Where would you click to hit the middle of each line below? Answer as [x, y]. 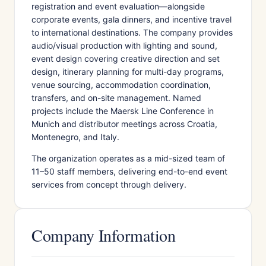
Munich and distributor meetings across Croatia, [124, 124]
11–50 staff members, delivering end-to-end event [129, 171]
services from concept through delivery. [109, 184]
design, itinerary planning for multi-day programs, [128, 72]
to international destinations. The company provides [132, 32]
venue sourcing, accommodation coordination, [121, 85]
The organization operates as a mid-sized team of [128, 158]
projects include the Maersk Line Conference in [123, 111]
